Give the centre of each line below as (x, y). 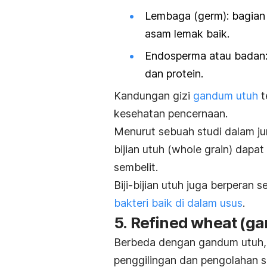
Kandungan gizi (153, 96)
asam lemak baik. (187, 34)
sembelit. (136, 167)
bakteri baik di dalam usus (178, 203)
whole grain (200, 150)
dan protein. (174, 74)
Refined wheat (184, 223)
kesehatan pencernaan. (171, 114)
